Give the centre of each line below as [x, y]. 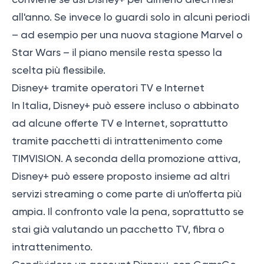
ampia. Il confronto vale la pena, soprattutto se [128, 212]
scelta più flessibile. [59, 70]
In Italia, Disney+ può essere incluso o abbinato [126, 106]
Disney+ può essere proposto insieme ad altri [121, 176]
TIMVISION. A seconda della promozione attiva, [126, 159]
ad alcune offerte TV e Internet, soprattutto [120, 123]
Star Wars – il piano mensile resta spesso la [117, 53]
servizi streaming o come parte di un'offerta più [127, 194]
